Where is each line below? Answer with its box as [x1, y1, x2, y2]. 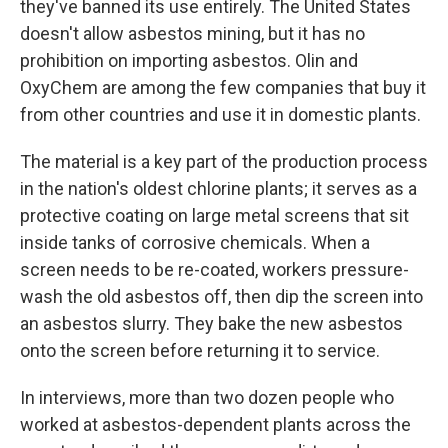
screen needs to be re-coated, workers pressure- [20, 259, 409, 281]
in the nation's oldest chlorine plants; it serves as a [20, 178, 417, 200]
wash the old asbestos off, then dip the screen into [20, 286, 423, 308]
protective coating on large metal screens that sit [20, 205, 409, 227]
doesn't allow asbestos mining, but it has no [20, 23, 365, 45]
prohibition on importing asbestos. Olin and [20, 50, 358, 72]
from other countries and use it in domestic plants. [20, 104, 421, 126]
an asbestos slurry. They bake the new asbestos [20, 313, 403, 335]
